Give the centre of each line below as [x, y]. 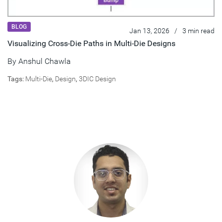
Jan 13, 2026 [149, 31]
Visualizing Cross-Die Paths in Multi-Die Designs [91, 44]
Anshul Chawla [45, 61]
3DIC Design [97, 79]
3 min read [198, 31]
